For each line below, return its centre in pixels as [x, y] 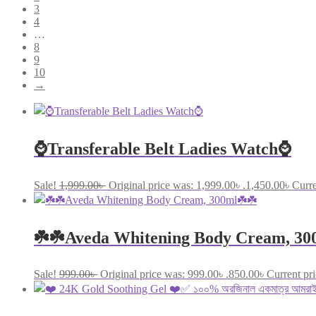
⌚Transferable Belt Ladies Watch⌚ [163, 148]
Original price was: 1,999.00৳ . [177, 185]
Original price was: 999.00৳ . [164, 274]
